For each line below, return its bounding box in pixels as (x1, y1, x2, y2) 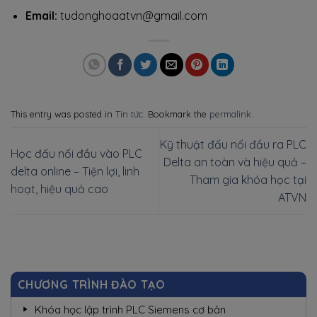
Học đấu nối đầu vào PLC (11, 146, 142, 161)
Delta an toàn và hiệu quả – (163, 155, 306, 170)
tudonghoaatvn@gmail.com (57, 8, 207, 23)
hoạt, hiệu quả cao (11, 181, 108, 196)
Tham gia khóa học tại (190, 173, 306, 188)
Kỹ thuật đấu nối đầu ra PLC (160, 137, 306, 152)
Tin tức (115, 108, 143, 120)
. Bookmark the (143, 108, 209, 120)
